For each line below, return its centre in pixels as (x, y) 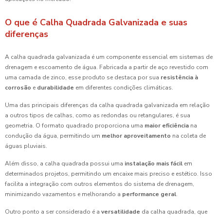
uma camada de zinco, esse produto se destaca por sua (83, 78)
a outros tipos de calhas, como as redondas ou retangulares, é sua (98, 116)
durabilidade (55, 88)
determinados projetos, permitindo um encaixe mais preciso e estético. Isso (109, 174)
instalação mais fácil (154, 164)
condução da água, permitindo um (53, 136)
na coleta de (188, 136)
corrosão (18, 88)
